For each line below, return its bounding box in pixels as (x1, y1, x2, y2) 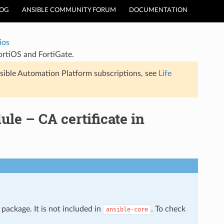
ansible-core (105, 205, 148, 213)
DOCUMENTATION (129, 7, 187, 13)
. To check (150, 204, 185, 213)
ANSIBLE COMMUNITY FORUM (22, 7, 116, 13)
